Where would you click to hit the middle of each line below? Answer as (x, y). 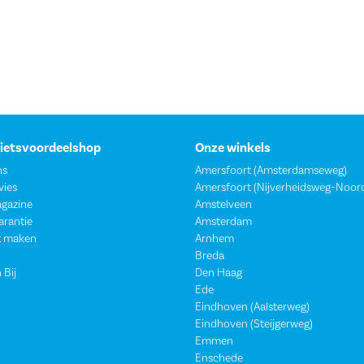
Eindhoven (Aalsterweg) (252, 308)
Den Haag (219, 273)
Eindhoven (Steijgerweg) (254, 325)
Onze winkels (233, 148)
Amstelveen (223, 205)
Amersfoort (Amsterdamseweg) (271, 171)
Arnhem (214, 239)
